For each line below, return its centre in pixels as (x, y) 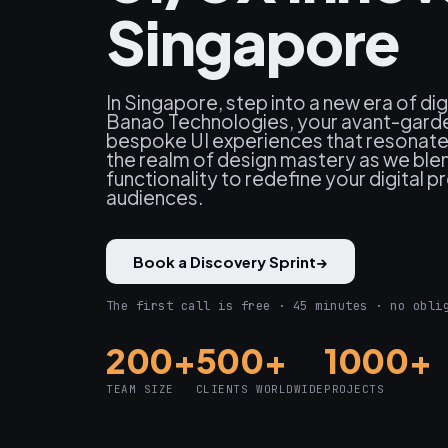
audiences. (154, 197)
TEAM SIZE (140, 389)
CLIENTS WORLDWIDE (259, 389)
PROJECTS (354, 389)
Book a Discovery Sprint (224, 262)
